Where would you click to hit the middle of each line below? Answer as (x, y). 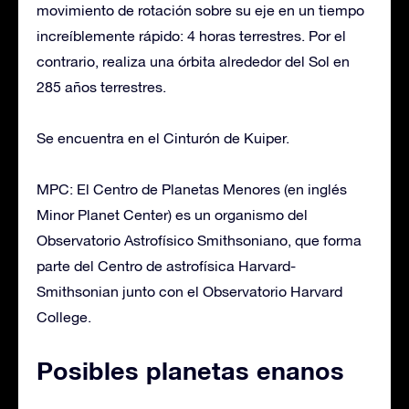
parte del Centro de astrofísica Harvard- (166, 265)
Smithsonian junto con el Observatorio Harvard (189, 291)
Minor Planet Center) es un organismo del (172, 214)
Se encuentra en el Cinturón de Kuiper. (163, 137)
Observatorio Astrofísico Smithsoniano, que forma (199, 240)
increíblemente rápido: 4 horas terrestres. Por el (191, 35)
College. (64, 316)
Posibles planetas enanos (190, 370)
